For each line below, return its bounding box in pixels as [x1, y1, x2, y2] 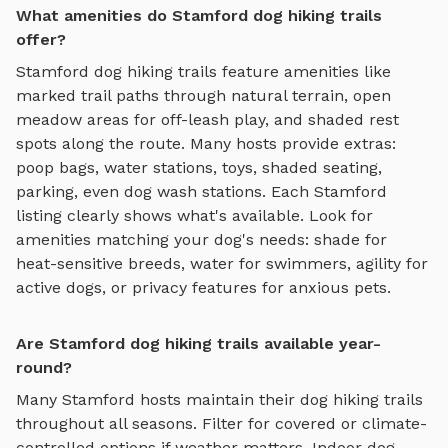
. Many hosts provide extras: [181, 134, 396, 154]
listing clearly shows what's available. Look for [16, 206, 373, 226]
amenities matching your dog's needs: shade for [16, 230, 387, 250]
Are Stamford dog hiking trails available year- [16, 334, 381, 354]
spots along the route [16, 134, 181, 154]
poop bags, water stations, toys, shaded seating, [16, 158, 382, 178]
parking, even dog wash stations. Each [16, 182, 314, 202]
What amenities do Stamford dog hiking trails [16, 6, 382, 26]
